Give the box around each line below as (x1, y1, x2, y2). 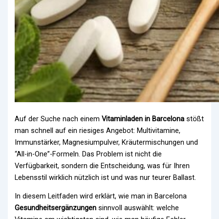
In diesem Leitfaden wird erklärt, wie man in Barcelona (15, 192, 187, 201)
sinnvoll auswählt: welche (96, 203, 179, 213)
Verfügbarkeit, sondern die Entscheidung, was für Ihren (15, 161, 190, 170)
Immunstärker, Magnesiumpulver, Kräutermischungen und (15, 137, 198, 147)
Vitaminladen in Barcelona (102, 114, 185, 123)
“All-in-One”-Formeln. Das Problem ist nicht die (15, 149, 162, 158)
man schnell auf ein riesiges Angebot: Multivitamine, (15, 126, 181, 135)
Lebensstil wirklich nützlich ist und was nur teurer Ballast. (15, 173, 197, 182)
